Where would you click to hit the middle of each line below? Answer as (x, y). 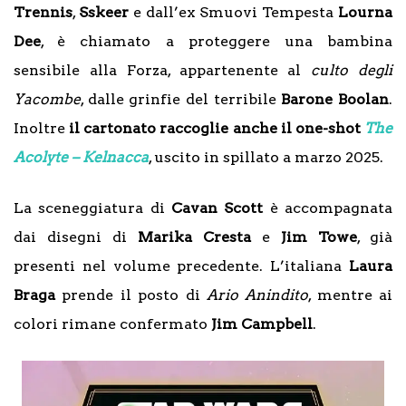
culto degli (352, 70)
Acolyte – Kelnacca (81, 157)
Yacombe (47, 99)
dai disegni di (76, 237)
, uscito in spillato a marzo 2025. (266, 157)
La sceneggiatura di (92, 208)
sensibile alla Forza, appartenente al (163, 70)
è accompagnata (328, 208)
